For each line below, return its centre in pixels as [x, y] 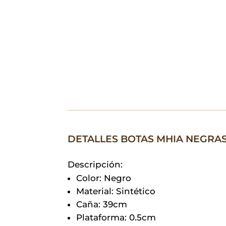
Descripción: [95, 164]
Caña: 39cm [102, 204]
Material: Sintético [116, 191]
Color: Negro [104, 178]
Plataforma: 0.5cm [116, 217]
